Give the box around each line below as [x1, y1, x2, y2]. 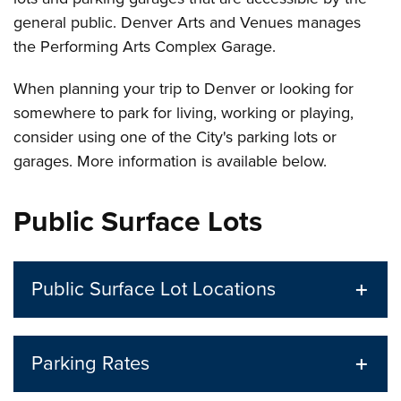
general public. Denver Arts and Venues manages [13, 13, 362, 32]
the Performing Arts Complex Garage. [13, 37, 277, 56]
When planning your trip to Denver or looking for [13, 79, 354, 98]
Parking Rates [31, 352, 150, 375]
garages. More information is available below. [13, 151, 328, 171]
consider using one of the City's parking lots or [13, 127, 337, 147]
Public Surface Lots [13, 205, 263, 239]
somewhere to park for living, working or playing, [13, 103, 354, 123]
